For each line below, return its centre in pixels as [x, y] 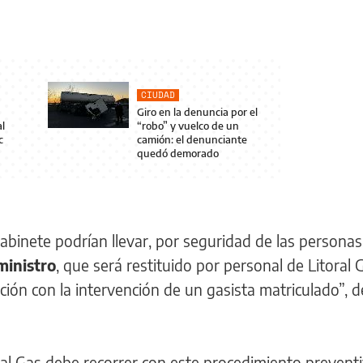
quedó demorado [178, 153]
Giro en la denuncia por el [198, 112]
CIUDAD [158, 95]
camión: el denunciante [192, 139]
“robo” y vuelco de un [188, 126]
